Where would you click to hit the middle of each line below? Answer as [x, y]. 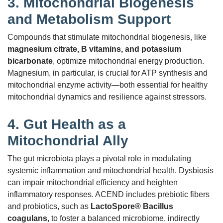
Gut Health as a [75, 124]
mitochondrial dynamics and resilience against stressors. [107, 97]
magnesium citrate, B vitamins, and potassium [94, 49]
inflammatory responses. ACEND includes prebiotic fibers [109, 194]
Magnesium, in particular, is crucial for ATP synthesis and [108, 73]
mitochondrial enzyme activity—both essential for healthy [108, 85]
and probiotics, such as [49, 206]
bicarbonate [30, 61]
